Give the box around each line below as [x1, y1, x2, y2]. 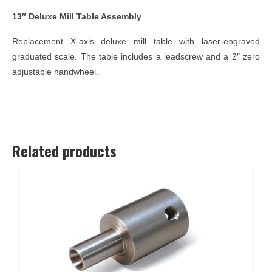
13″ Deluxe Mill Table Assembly [12, 11, 141, 21]
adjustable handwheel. [12, 66, 98, 76]
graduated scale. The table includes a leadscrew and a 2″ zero [12, 51, 260, 61]
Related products [12, 139, 117, 161]
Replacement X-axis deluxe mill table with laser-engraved [12, 36, 260, 46]
